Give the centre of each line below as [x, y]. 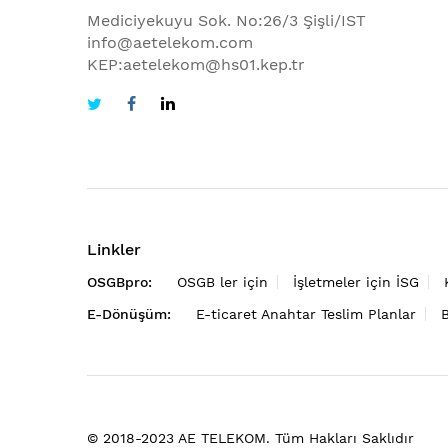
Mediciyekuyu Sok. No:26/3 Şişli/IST [226, 20]
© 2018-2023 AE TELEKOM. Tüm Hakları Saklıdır [250, 437]
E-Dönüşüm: [129, 313]
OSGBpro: [119, 281]
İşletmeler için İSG [356, 281]
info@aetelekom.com [170, 42]
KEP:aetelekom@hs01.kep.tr [196, 64]
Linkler [114, 249]
